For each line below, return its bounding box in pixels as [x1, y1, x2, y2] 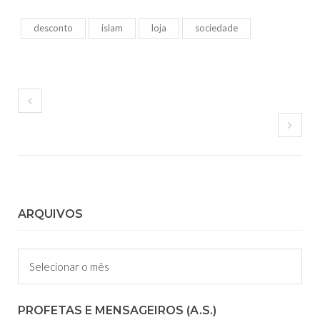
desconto [34, 22, 73, 34]
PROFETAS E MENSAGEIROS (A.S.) [18, 304, 216, 318]
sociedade [195, 22, 238, 34]
